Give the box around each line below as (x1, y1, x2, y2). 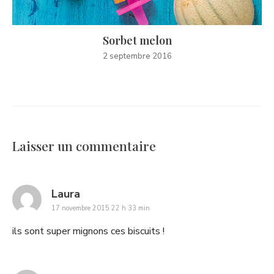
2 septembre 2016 (102, 50, 172, 62)
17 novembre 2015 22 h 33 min (51, 203, 150, 213)
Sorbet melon (102, 32, 172, 48)
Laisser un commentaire (12, 136, 156, 154)
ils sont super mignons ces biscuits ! (12, 224, 165, 238)
